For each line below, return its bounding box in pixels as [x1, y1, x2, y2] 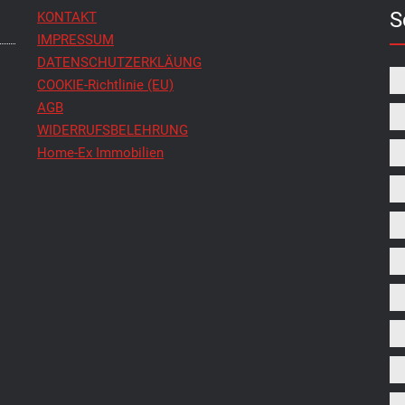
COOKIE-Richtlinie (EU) [37, 76, 174, 93]
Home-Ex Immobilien [37, 144, 164, 161]
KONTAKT [37, 8, 97, 25]
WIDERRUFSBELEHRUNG [37, 121, 188, 138]
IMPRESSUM [37, 31, 114, 48]
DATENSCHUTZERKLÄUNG [37, 53, 202, 71]
